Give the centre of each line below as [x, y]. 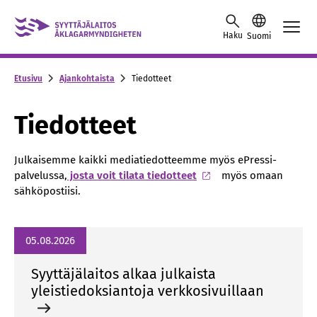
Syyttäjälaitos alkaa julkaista [123, 274]
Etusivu [28, 78]
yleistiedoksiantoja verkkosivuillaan [148, 291]
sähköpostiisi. [47, 191]
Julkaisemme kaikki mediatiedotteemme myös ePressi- [145, 160]
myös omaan [250, 175]
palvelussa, [41, 175]
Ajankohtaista [87, 78]
